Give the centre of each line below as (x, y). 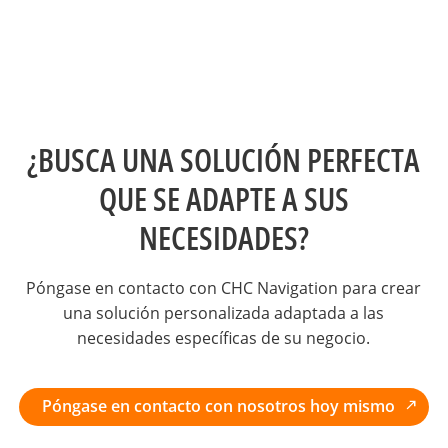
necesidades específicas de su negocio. (224, 337)
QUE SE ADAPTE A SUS (223, 199)
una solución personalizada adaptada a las (224, 312)
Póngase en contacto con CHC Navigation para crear (224, 287)
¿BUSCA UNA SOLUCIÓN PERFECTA (224, 160)
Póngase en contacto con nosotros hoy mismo (218, 406)
